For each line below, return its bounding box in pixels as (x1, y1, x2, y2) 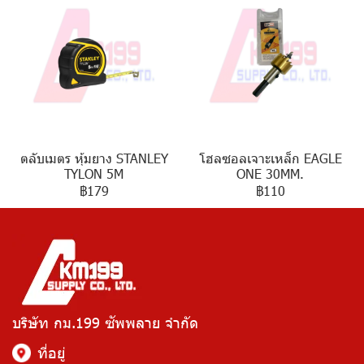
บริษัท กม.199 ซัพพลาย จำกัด (12, 313, 198, 331)
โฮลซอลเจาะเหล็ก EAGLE (198, 149, 342, 167)
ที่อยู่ (37, 343, 66, 362)
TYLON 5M (64, 165, 123, 182)
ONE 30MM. (236, 165, 304, 182)
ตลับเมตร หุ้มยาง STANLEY (19, 149, 168, 167)
